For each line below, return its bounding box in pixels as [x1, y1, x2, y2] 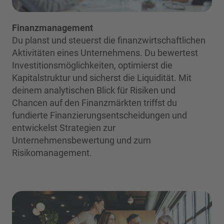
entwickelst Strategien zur [12, 122, 115, 133]
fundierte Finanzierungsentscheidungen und [12, 109, 187, 120]
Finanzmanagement [12, 22, 93, 33]
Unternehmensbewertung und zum [12, 134, 151, 145]
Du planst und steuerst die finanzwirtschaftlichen [12, 34, 205, 45]
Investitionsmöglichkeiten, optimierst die [12, 59, 172, 70]
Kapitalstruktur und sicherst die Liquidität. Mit [12, 72, 191, 83]
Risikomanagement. [12, 147, 92, 158]
